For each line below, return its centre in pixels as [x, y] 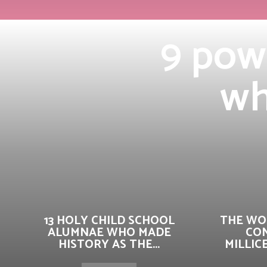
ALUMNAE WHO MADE [109, 233]
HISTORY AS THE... [109, 245]
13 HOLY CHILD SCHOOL [109, 221]
